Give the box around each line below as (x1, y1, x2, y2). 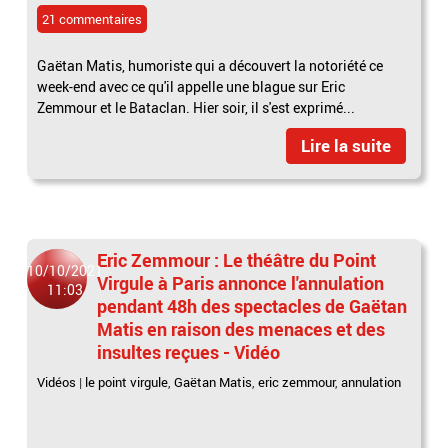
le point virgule (85, 372, 169, 391)
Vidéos (37, 372, 77, 391)
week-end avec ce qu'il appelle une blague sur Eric (37, 76, 346, 96)
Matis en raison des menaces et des (97, 316, 386, 341)
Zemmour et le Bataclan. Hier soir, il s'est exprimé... (37, 97, 356, 117)
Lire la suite (300, 133, 391, 157)
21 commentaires (42, 9, 143, 28)
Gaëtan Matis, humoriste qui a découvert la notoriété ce (37, 55, 384, 75)
